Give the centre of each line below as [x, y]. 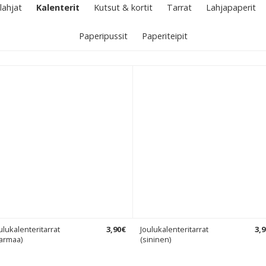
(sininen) [156, 239]
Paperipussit [103, 36]
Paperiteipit [164, 36]
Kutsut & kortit [123, 7]
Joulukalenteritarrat [174, 229]
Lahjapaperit [231, 7]
